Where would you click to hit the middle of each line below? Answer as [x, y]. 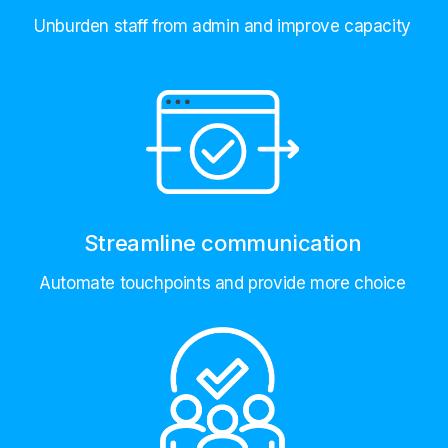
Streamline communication [222, 242]
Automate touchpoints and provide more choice [222, 282]
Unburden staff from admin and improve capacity [222, 26]
